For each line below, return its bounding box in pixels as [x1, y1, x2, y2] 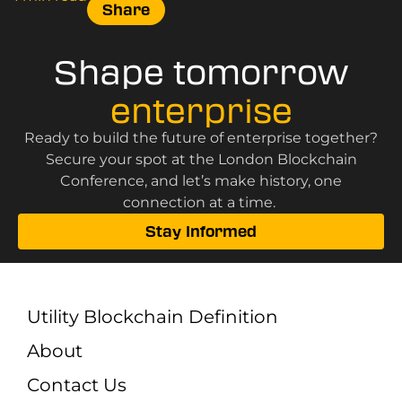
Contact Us [27, 373, 127, 396]
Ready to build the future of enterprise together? [24, 128, 378, 146]
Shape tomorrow [54, 53, 348, 92]
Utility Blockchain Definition [27, 305, 278, 328]
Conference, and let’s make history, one [60, 171, 342, 189]
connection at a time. [123, 193, 279, 211]
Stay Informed [145, 223, 257, 239]
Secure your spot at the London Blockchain [45, 150, 357, 168]
